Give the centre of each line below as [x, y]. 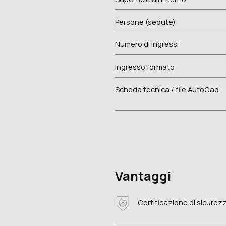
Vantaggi [143, 176]
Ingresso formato [145, 67]
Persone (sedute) [146, 21]
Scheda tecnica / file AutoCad [167, 89]
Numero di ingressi [147, 44]
